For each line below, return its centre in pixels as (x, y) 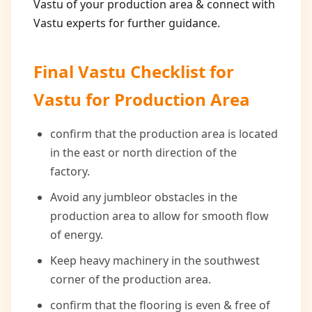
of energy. (77, 235)
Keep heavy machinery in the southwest (155, 260)
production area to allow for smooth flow (159, 216)
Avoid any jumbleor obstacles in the (144, 197)
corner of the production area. (131, 279)
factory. (70, 171)
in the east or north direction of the (143, 153)
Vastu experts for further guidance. (127, 23)
